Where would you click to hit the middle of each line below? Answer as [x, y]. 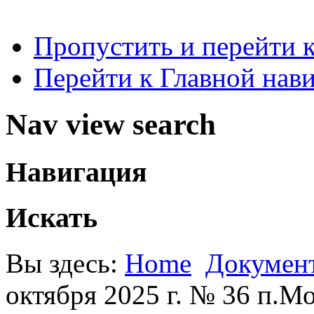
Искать [52, 218]
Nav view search [111, 124]
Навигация [76, 172]
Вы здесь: [65, 264]
